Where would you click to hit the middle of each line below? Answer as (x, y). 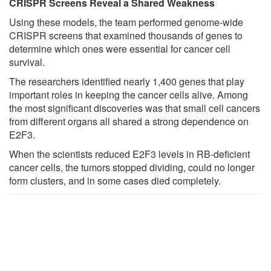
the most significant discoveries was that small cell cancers (135, 108)
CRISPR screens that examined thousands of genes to (126, 36)
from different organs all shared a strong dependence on (129, 122)
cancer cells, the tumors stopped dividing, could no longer (132, 168)
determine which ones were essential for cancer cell (120, 49)
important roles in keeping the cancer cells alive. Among (129, 95)
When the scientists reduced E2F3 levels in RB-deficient (129, 154)
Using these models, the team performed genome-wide (126, 22)
